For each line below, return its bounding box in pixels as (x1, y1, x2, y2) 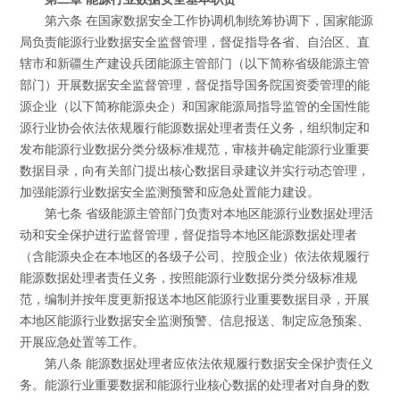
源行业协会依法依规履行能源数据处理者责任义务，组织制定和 (20, 121, 371, 136)
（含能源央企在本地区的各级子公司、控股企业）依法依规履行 (20, 250, 371, 264)
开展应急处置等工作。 (20, 336, 146, 350)
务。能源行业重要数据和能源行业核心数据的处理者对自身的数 (20, 379, 371, 393)
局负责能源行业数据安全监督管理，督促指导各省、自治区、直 (20, 36, 371, 50)
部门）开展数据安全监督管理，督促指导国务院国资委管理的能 (20, 79, 371, 93)
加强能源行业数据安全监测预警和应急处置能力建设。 (20, 186, 321, 200)
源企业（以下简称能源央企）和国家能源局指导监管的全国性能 (20, 100, 371, 114)
